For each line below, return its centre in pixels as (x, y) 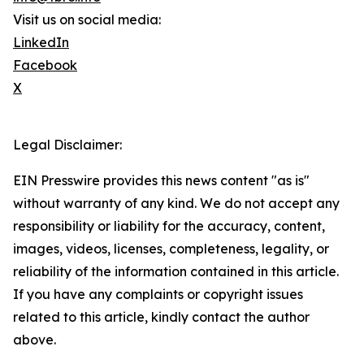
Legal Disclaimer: (67, 145)
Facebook (45, 65)
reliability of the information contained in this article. (176, 272)
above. (35, 340)
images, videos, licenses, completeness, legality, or (171, 249)
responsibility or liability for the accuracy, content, (169, 226)
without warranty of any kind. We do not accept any (176, 204)
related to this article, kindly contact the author (161, 317)
